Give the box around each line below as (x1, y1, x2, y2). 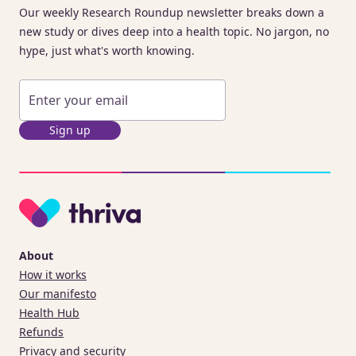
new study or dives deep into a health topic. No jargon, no (19, 23, 329, 39)
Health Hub (19, 304, 79, 320)
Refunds (19, 323, 64, 339)
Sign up (49, 122, 91, 137)
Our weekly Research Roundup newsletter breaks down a (19, 4, 324, 20)
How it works (19, 266, 87, 282)
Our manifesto (19, 285, 96, 301)
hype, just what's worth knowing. (19, 42, 195, 58)
